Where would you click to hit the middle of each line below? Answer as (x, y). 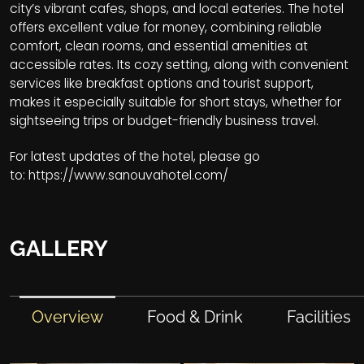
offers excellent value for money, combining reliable (166, 28)
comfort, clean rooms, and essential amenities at (159, 46)
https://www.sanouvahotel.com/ (128, 175)
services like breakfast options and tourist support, (162, 84)
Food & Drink (195, 317)
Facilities (319, 317)
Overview (68, 317)
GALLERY (59, 249)
